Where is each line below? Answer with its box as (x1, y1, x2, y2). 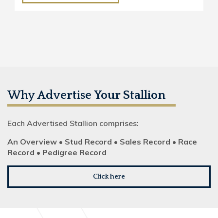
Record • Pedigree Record (7, 147, 107, 157)
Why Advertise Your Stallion (7, 88, 165, 102)
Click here (93, 172, 125, 181)
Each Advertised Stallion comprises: (7, 118, 139, 128)
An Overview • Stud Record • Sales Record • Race (7, 136, 197, 146)
